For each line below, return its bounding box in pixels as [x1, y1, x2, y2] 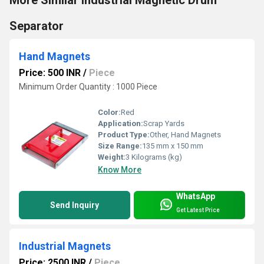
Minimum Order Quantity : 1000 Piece [19, 81, 157, 91]
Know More [98, 165, 141, 175]
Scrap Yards [143, 119, 184, 128]
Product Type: [98, 130, 150, 140]
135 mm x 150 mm [142, 141, 203, 151]
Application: [98, 119, 143, 128]
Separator [9, 18, 64, 33]
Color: [98, 108, 121, 117]
